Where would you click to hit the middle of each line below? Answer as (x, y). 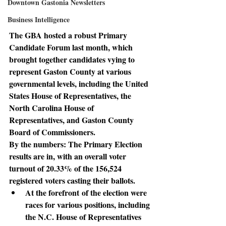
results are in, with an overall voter (69, 156)
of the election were (114, 192)
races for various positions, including (89, 204)
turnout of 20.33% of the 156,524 (66, 168)
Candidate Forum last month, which (72, 47)
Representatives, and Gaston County (72, 120)
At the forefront (52, 192)
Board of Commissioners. (52, 132)
